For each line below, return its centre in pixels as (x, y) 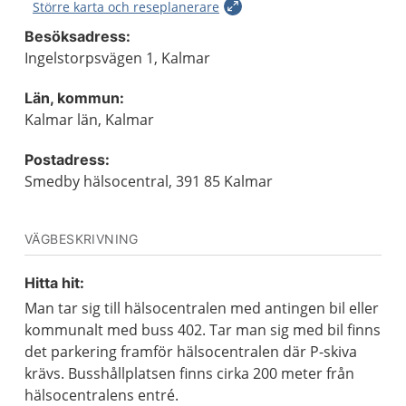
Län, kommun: (74, 98)
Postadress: (67, 159)
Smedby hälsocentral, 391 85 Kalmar (149, 181)
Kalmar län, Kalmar (89, 120)
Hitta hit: (54, 283)
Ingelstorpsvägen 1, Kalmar (117, 58)
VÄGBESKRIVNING (82, 239)
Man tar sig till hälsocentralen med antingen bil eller (202, 308)
